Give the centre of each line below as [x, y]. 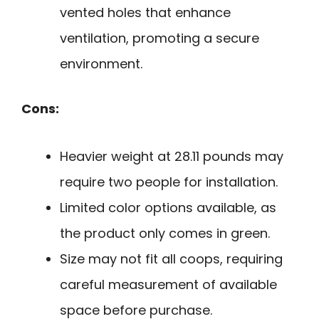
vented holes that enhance [145, 13]
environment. [101, 64]
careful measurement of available [168, 284]
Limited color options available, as [168, 207]
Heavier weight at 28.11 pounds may [172, 156]
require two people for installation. [169, 182]
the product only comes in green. [165, 233]
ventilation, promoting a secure [159, 38]
